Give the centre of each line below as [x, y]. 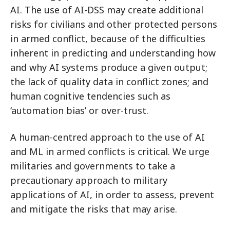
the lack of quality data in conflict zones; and [109, 82]
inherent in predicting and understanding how [113, 53]
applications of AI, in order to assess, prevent [112, 195]
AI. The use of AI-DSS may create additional [107, 10]
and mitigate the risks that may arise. [95, 209]
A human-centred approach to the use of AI [108, 137]
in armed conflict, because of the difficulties [108, 39]
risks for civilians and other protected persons [114, 24]
